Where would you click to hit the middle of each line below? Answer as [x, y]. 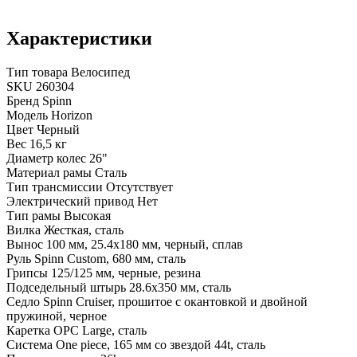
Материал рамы [49, 173]
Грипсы [27, 273]
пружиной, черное [57, 316]
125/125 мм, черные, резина [126, 273]
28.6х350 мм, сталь [180, 288]
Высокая [87, 216]
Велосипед [100, 73]
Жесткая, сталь [84, 230]
